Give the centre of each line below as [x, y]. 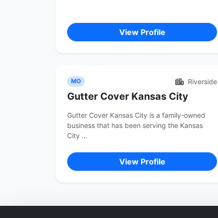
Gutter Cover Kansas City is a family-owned [136, 115]
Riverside [201, 82]
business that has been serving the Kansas [135, 125]
